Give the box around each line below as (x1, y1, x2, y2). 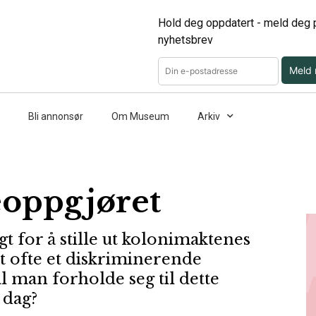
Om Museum (111, 110, 169, 122)
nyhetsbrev (158, 33, 213, 47)
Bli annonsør (28, 110, 83, 122)
